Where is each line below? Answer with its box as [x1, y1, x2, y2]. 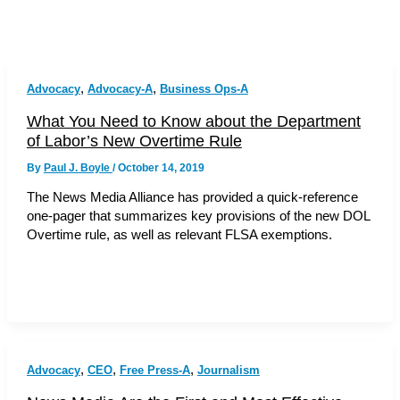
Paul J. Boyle [43, 161, 112, 174]
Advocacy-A [87, 81, 153, 96]
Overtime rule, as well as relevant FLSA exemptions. [26, 228, 332, 243]
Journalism [196, 362, 260, 377]
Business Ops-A [159, 81, 248, 96]
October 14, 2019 [117, 161, 204, 174]
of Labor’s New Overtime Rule [26, 130, 242, 150]
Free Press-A [119, 362, 190, 377]
